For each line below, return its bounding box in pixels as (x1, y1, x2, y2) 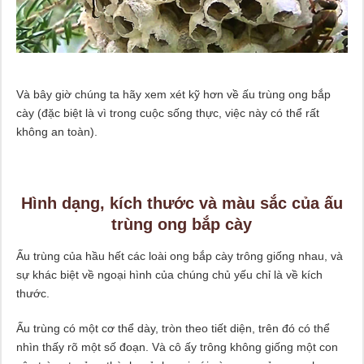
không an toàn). (15, 125, 97, 139)
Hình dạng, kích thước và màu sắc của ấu (20, 194, 343, 213)
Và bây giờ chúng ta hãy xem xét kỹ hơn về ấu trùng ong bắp (15, 88, 331, 102)
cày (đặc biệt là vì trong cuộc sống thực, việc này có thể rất (15, 106, 319, 120)
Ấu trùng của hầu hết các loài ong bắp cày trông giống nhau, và (15, 249, 343, 263)
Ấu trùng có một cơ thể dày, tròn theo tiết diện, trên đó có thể (15, 322, 330, 336)
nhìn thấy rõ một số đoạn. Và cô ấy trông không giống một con (15, 340, 338, 354)
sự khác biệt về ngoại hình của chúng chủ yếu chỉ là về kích (15, 268, 323, 282)
